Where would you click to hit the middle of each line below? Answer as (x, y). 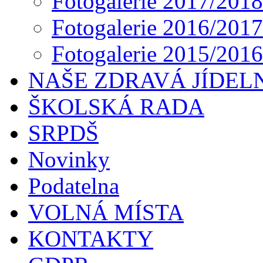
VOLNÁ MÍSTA (106, 213)
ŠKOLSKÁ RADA (116, 107)
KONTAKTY (91, 239)
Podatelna (74, 186)
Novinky (69, 160)
